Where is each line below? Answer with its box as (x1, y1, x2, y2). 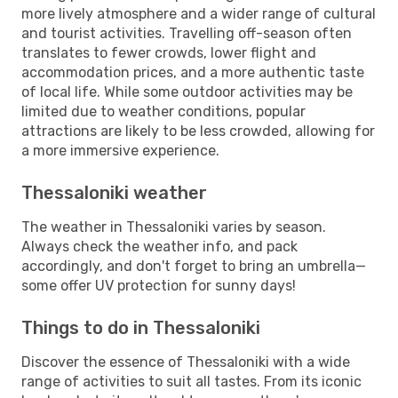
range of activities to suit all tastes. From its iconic (21, 372, 362, 390)
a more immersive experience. (21, 141, 219, 159)
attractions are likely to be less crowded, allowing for (21, 122, 375, 139)
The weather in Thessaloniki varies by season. (21, 218, 326, 235)
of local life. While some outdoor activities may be (21, 83, 353, 100)
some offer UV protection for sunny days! (21, 276, 296, 294)
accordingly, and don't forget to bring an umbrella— (21, 257, 366, 275)
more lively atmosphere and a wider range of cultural (21, 4, 376, 22)
